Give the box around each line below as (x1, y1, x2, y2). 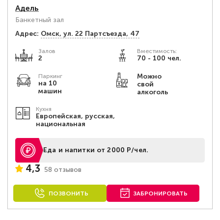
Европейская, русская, (36, 112, 115, 120)
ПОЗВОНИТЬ (48, 190, 88, 197)
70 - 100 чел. (137, 54, 181, 62)
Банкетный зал (15, 16, 64, 24)
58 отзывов (44, 165, 82, 174)
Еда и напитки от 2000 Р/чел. (43, 146, 148, 154)
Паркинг (38, 73, 62, 80)
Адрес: (15, 29, 39, 38)
